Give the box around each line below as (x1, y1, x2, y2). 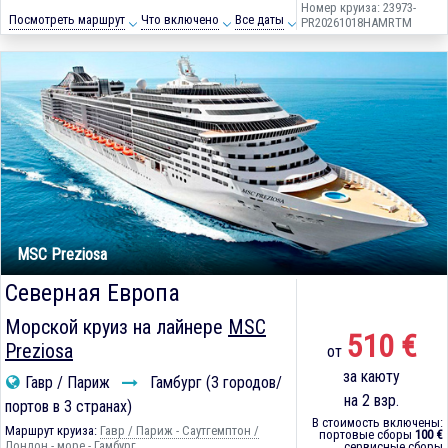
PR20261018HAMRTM (300, 15, 412, 31)
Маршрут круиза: (5, 423, 100, 439)
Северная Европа (5, 279, 180, 308)
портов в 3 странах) (5, 397, 132, 417)
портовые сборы (318, 427, 415, 443)
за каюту (343, 367, 401, 387)
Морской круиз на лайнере (5, 315, 228, 340)
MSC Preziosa (17, 245, 107, 265)
